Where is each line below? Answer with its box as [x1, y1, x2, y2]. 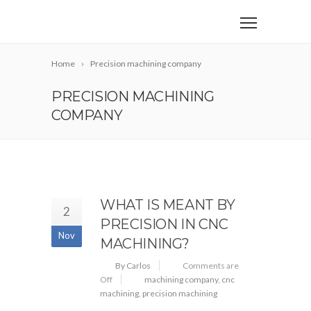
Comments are [183, 260, 239, 271]
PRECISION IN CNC [100, 216, 228, 233]
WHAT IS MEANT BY [100, 196, 235, 213]
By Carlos [115, 260, 151, 271]
